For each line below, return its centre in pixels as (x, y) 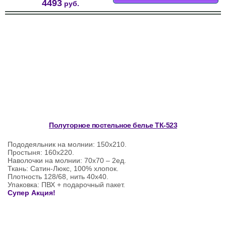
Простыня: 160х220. (41, 153)
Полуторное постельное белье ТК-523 (113, 125)
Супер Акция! (32, 193)
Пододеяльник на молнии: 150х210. (67, 145)
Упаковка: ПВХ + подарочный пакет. (66, 185)
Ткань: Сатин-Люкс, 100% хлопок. (63, 169)
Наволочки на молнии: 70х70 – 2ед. (67, 161)
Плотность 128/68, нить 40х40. (58, 177)
